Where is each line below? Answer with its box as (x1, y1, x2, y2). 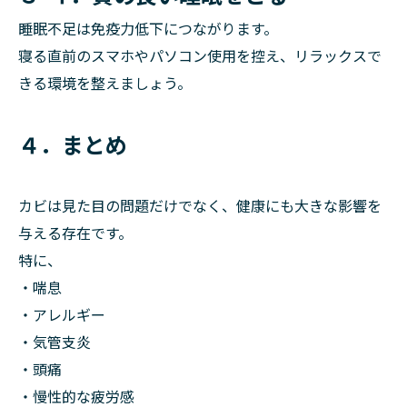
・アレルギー (18, 303, 105, 325)
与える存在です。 (18, 222, 133, 243)
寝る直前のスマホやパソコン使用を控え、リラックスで (18, 45, 382, 66)
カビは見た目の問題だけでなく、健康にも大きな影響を (18, 194, 382, 216)
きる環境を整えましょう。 (18, 72, 192, 94)
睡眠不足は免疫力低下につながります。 (18, 17, 278, 39)
